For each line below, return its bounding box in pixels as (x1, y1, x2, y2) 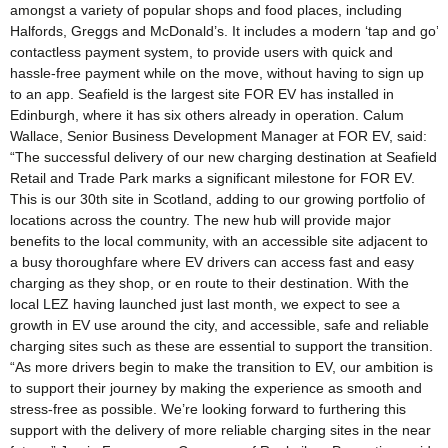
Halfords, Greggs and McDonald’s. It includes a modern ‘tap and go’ (10, 23, 438, 40)
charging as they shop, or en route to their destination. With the (10, 275, 409, 292)
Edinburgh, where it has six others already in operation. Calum (10, 107, 404, 124)
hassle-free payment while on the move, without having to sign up (10, 65, 424, 82)
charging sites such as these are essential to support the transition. (10, 338, 437, 355)
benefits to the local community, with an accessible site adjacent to (10, 233, 428, 250)
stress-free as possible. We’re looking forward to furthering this (10, 401, 406, 418)
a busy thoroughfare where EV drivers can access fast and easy (10, 254, 414, 271)
